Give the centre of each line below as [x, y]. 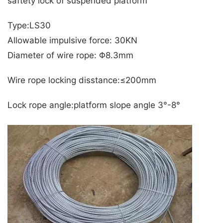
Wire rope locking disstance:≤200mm [82, 80]
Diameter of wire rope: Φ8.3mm [70, 56]
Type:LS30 [29, 26]
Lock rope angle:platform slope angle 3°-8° [94, 105]
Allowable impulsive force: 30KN [72, 41]
